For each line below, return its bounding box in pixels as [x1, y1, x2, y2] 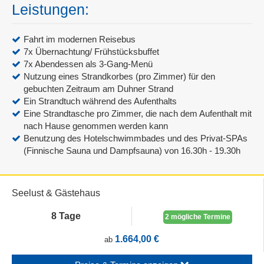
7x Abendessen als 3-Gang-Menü [24, 58, 153, 69]
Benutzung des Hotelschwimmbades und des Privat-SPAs [24, 133, 247, 143]
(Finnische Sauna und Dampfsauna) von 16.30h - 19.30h [24, 145, 240, 156]
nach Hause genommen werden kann [24, 120, 168, 131]
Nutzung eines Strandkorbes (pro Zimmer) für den [24, 71, 215, 81]
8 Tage [51, 211, 81, 221]
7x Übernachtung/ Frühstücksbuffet [24, 46, 159, 57]
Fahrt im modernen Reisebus [24, 34, 136, 44]
